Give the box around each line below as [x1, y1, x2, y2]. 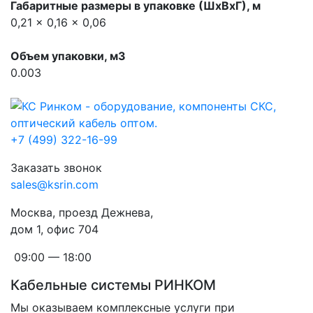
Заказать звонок [10, 160, 102, 175]
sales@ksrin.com [10, 177, 99, 191]
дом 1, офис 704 [10, 221, 99, 236]
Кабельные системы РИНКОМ [10, 276, 216, 293]
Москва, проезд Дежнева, [10, 205, 156, 219]
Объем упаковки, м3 [10, 48, 126, 63]
